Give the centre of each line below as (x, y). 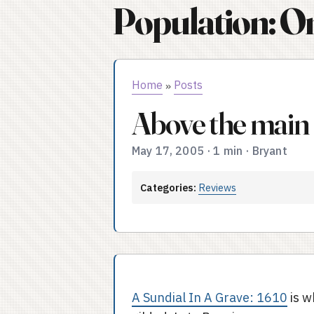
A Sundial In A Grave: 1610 (210, 298)
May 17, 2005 (168, 151)
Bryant (269, 151)
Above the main (220, 123)
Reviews (217, 187)
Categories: (168, 187)
